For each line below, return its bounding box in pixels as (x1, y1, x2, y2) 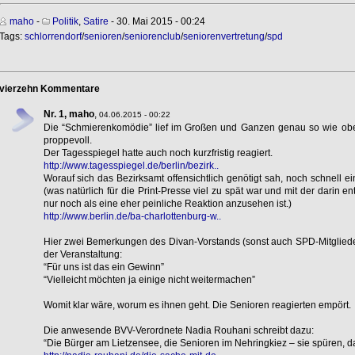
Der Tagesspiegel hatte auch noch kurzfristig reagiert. (43, 147, 273, 158)
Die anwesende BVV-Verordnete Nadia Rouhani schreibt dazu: (43, 324, 314, 336)
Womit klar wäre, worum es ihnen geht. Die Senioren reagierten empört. (43, 299, 351, 311)
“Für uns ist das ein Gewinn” (43, 261, 164, 273)
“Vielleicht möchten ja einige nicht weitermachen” (43, 273, 255, 285)
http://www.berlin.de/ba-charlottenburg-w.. (43, 210, 221, 222)
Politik (52, 15, 78, 27)
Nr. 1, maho (43, 108, 94, 120)
